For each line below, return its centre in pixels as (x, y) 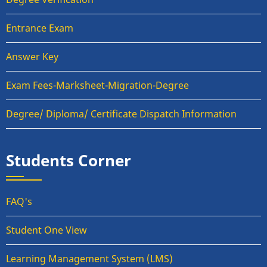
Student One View (46, 230)
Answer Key (32, 57)
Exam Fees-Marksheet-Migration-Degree (97, 86)
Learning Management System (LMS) (89, 259)
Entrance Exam (40, 28)
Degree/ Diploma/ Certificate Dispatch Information (121, 114)
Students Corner (69, 161)
